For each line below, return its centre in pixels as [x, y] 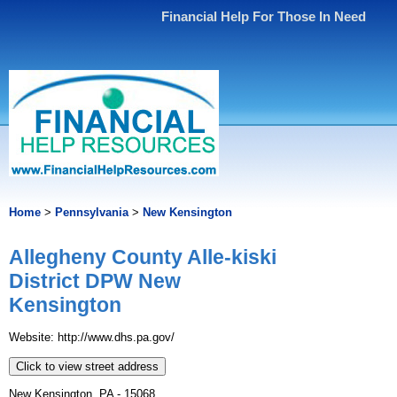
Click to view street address [87, 367]
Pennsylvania [92, 212]
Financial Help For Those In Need [264, 16]
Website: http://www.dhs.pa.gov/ [92, 338]
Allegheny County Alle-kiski [143, 257]
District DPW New [95, 281]
